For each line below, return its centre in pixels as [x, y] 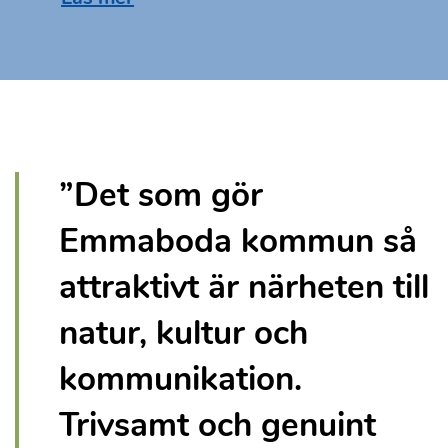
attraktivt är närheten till [244, 286]
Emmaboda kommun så [238, 240]
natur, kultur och [183, 332]
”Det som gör [161, 194]
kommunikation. [180, 378]
